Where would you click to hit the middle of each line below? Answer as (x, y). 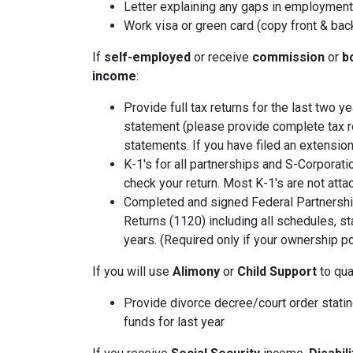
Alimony (196, 272)
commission (288, 58)
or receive (223, 58)
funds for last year (174, 322)
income (114, 76)
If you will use (132, 272)
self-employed (149, 58)
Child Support (277, 272)
